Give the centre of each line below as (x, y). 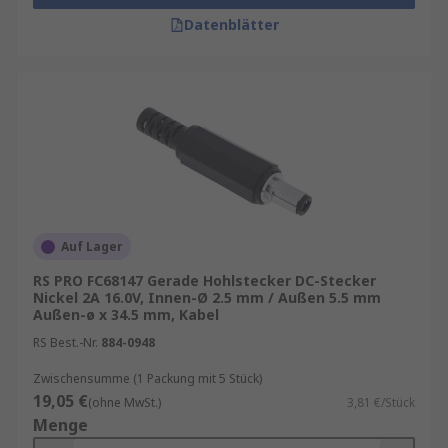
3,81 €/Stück (381, 402)
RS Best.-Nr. (65, 342)
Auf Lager (92, 246)
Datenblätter (231, 24)
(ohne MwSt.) (124, 402)
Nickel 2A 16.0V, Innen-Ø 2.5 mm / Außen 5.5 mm (207, 297)
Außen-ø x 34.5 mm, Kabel (126, 314)
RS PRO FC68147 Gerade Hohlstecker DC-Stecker (204, 280)
